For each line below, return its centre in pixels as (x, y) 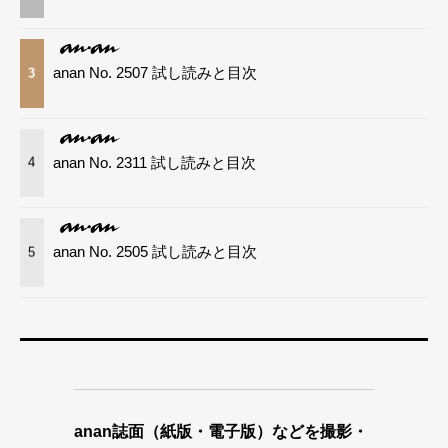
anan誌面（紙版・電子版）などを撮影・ (221, 431)
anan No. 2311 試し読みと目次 (155, 162)
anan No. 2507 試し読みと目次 (155, 72)
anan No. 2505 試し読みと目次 (155, 252)
